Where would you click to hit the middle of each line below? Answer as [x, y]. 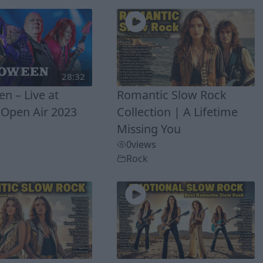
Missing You [149, 129]
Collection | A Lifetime [178, 112]
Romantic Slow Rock [172, 95]
